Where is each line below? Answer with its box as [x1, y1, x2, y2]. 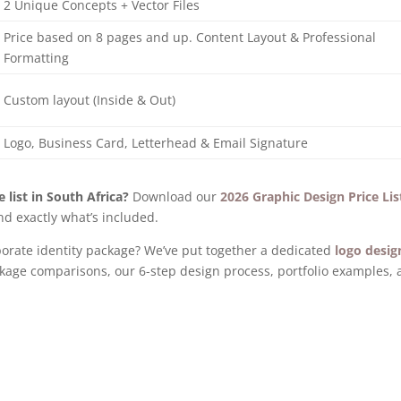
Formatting [4, 49, 70, 67]
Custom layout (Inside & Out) [4, 91, 176, 109]
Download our [129, 187, 221, 205]
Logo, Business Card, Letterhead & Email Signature [4, 134, 309, 152]
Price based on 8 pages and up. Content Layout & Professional [4, 29, 377, 47]
